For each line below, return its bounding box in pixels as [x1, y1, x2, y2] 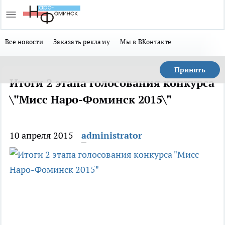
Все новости [5, 37, 43, 46]
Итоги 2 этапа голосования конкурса [10, 76, 214, 90]
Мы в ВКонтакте [120, 37, 172, 46]
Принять [174, 65, 205, 74]
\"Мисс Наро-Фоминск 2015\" [10, 92, 172, 106]
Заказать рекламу [53, 37, 110, 46]
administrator [81, 130, 142, 141]
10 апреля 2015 [10, 130, 73, 141]
